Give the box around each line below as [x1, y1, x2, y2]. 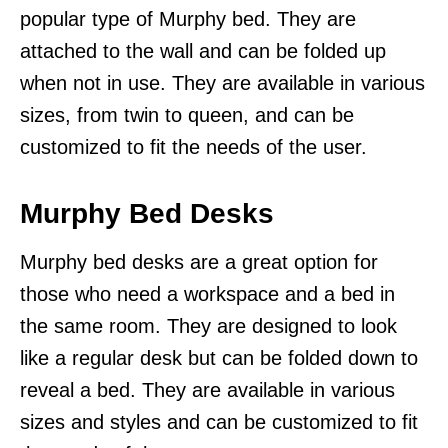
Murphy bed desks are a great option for [20, 251, 378, 274]
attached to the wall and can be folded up [20, 40, 386, 63]
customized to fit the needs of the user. [20, 136, 367, 159]
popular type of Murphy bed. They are [20, 8, 356, 31]
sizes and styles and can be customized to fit [20, 411, 418, 434]
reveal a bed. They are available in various [20, 379, 395, 402]
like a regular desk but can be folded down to [20, 347, 418, 370]
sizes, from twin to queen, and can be [20, 104, 354, 127]
